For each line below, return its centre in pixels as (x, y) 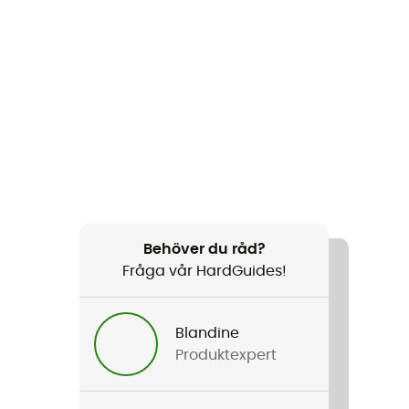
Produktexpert (226, 355)
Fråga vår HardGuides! (204, 271)
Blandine (208, 333)
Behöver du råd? (204, 249)
